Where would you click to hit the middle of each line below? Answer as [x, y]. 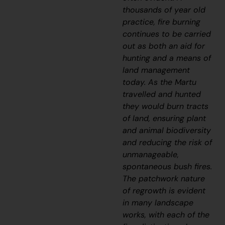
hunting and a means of [167, 58]
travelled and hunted [162, 94]
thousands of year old [164, 10]
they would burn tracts [166, 106]
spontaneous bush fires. [167, 166]
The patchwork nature [164, 178]
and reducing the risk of [167, 142]
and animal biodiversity [167, 130]
